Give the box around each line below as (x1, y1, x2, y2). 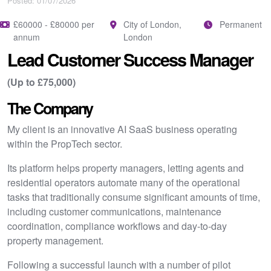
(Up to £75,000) (7, 75, 76, 89)
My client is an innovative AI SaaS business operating (7, 122, 237, 136)
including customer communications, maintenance (7, 204, 221, 218)
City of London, (123, 18, 181, 30)
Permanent (220, 18, 262, 30)
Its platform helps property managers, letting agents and (7, 161, 244, 175)
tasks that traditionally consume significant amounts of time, (7, 190, 260, 204)
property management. (7, 233, 103, 247)
